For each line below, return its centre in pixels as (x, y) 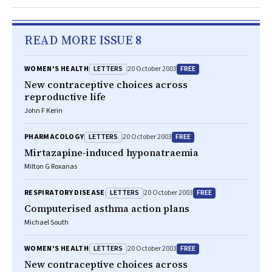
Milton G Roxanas (51, 167)
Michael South (46, 223)
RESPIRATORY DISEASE (65, 193)
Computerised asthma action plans (107, 208)
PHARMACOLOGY (54, 137)
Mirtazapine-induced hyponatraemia (111, 152)
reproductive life (65, 97)
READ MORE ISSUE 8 (83, 40)
